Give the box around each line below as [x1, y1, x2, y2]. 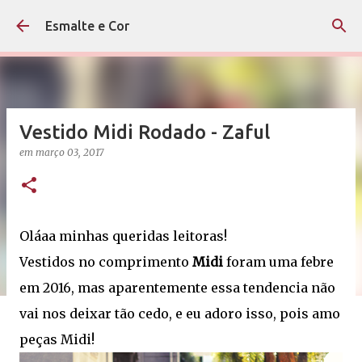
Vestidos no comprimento [19, 254, 192, 270]
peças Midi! [19, 331, 95, 347]
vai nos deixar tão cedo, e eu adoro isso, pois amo [19, 305, 340, 322]
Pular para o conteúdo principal [94, 12, 268, 27]
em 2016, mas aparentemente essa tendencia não [19, 280, 335, 296]
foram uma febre [223, 254, 334, 270]
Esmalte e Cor [45, 19, 129, 33]
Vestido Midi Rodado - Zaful [19, 121, 270, 143]
